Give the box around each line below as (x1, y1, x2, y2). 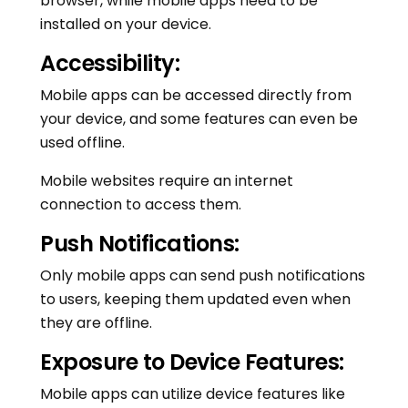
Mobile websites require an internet (40, 170, 293, 192)
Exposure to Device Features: (40, 347, 344, 378)
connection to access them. (40, 194, 241, 216)
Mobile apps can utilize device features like (40, 383, 345, 405)
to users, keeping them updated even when (40, 289, 351, 311)
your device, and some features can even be (40, 108, 358, 130)
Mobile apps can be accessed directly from (40, 85, 352, 107)
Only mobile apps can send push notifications (40, 265, 365, 287)
